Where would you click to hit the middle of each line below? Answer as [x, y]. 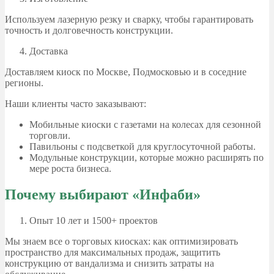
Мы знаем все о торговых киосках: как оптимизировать [121, 242]
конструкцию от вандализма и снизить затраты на [109, 264]
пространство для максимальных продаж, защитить [113, 253]
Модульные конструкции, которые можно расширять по [146, 158]
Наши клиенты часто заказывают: [76, 104]
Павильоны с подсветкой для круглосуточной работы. [143, 147]
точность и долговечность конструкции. [89, 31]
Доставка [49, 51]
